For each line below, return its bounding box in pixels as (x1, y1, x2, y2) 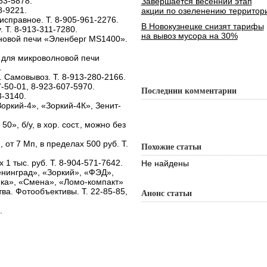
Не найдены (141, 159, 189, 168)
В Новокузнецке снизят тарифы (141, 21, 264, 31)
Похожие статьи (141, 142, 201, 151)
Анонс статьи (141, 189, 192, 198)
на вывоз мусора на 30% (141, 31, 238, 41)
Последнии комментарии (141, 86, 237, 95)
